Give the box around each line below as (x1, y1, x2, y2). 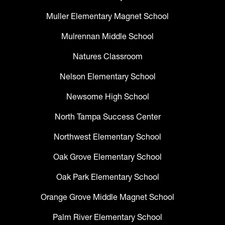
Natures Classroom (72, 51, 143, 62)
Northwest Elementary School (54, 132, 161, 142)
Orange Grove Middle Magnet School (41, 192, 174, 202)
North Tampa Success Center (54, 111, 161, 122)
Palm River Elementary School (53, 212, 162, 222)
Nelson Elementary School (59, 71, 156, 82)
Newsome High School (66, 91, 149, 102)
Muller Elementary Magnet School (46, 11, 169, 22)
